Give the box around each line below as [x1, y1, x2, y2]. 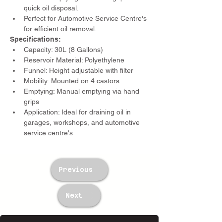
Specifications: [10, 35, 61, 43]
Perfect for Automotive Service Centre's [24, 14, 149, 22]
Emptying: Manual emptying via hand [24, 87, 141, 95]
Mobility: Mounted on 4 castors [24, 77, 119, 85]
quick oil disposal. [24, 4, 79, 12]
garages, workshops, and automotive [24, 118, 142, 126]
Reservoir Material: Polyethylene [24, 56, 124, 64]
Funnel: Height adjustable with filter [24, 66, 133, 74]
